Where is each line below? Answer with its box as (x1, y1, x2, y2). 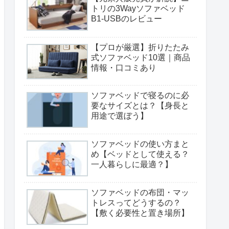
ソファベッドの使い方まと (91, 140, 189, 149)
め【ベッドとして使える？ (91, 150, 189, 159)
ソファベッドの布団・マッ (91, 188, 189, 197)
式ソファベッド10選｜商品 (91, 53, 190, 62)
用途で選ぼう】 (91, 111, 148, 121)
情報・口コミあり (91, 63, 156, 72)
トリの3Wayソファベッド (91, 4, 185, 13)
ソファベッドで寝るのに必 (91, 91, 189, 100)
